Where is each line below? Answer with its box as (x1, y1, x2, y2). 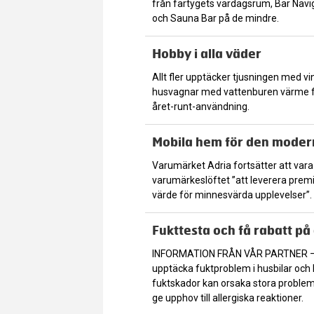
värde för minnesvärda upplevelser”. (152, 189, 312, 200)
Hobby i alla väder (152, 45, 261, 61)
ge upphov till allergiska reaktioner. (152, 292, 303, 303)
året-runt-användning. (152, 100, 250, 112)
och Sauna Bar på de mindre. (152, 12, 279, 24)
